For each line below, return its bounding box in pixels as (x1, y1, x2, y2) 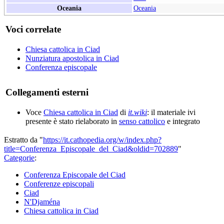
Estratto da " (4, 135, 43, 144)
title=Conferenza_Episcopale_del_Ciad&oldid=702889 (4, 144, 178, 153)
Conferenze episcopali (24, 179, 94, 188)
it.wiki (128, 108, 147, 117)
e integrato (165, 117, 200, 126)
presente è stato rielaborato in (25, 117, 119, 126)
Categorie (4, 153, 34, 162)
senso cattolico (119, 117, 165, 126)
